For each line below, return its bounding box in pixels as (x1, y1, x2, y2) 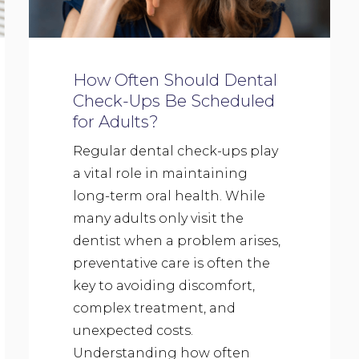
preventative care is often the (72, 256, 270, 272)
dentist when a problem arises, (72, 233, 280, 249)
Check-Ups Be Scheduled (72, 91, 275, 111)
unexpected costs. (72, 323, 193, 339)
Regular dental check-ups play (72, 143, 278, 159)
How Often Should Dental (72, 70, 277, 91)
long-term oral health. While (72, 188, 265, 204)
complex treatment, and (72, 301, 236, 317)
